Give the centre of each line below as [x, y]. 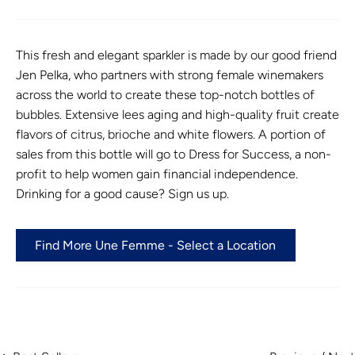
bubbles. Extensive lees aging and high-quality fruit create [177, 115]
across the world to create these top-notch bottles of [165, 95]
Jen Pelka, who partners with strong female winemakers [170, 75]
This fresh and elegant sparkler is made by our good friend [176, 55]
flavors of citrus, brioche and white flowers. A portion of [171, 135]
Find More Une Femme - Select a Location [156, 246]
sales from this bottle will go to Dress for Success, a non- [174, 155]
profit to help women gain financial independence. [157, 174]
